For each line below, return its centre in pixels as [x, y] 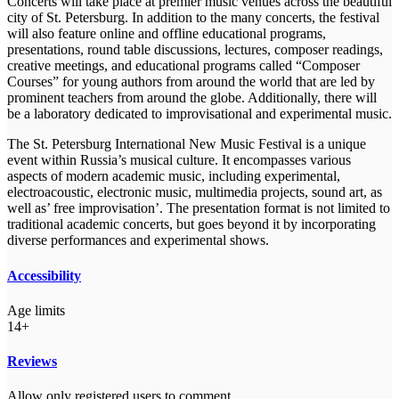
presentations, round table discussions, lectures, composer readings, [195, 50]
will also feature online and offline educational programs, [167, 34]
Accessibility [44, 275]
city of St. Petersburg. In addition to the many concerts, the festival [193, 18]
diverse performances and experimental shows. [138, 240]
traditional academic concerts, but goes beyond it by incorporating [191, 224]
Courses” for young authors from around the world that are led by [191, 82]
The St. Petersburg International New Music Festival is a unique [187, 144]
